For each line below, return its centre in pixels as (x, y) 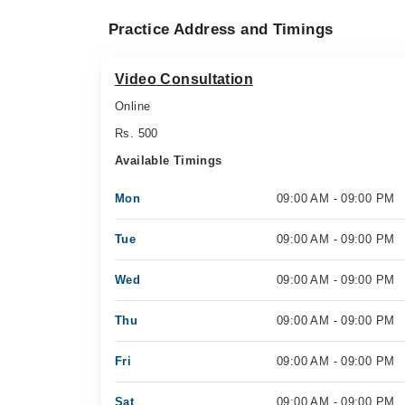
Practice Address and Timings (221, 29)
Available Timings (169, 160)
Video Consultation (184, 79)
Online (133, 106)
